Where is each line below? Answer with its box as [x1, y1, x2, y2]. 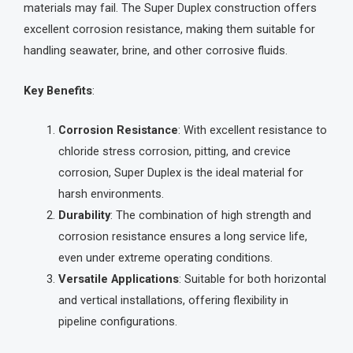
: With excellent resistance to [177, 123, 327, 138]
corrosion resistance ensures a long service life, [58, 229, 307, 244]
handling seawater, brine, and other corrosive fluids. [24, 43, 288, 58]
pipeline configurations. [58, 314, 177, 329]
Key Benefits [24, 83, 92, 98]
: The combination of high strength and [110, 208, 311, 223]
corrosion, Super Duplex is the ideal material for [58, 165, 303, 180]
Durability [58, 208, 110, 223]
